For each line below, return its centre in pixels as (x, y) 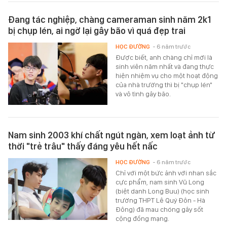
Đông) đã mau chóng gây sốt (160, 209)
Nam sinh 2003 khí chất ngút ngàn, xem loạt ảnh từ (111, 135)
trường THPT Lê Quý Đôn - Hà (161, 200)
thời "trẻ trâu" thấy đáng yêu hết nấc (83, 146)
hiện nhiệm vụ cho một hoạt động (167, 76)
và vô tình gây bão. (143, 94)
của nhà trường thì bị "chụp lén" (164, 85)
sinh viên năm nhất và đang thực (165, 67)
